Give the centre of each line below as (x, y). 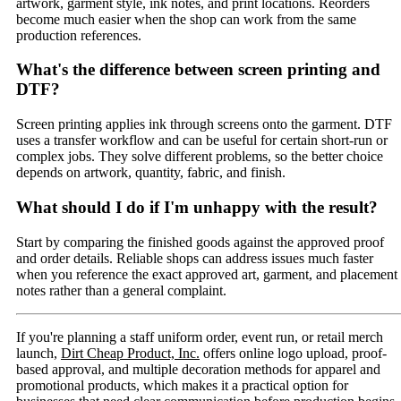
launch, (38, 353)
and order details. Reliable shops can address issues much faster (195, 258)
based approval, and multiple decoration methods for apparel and (198, 369)
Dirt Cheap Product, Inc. (130, 353)
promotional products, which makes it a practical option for (182, 385)
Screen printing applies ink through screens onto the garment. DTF (204, 124)
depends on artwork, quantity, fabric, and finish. (151, 173)
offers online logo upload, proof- (293, 353)
